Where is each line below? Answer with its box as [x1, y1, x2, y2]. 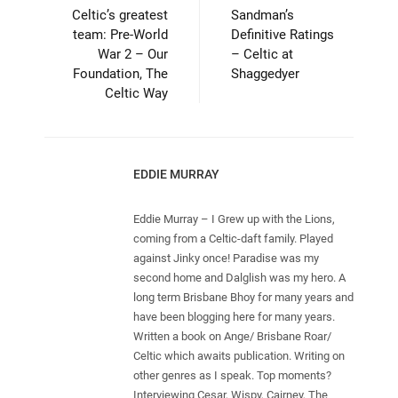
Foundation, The [73, 65, 168, 82]
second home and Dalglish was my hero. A [133, 270, 346, 284]
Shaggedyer [231, 65, 299, 82]
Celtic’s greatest [72, 6, 168, 23]
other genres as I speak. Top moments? [133, 368, 331, 382]
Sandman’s [231, 6, 294, 23]
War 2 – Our [98, 45, 168, 62]
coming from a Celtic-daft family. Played [133, 231, 333, 245]
